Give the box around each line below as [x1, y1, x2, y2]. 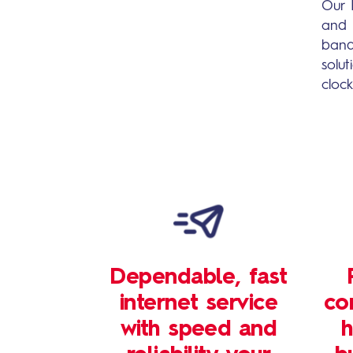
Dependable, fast [110, 267, 288, 289]
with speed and [120, 319, 277, 341]
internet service [119, 293, 278, 315]
